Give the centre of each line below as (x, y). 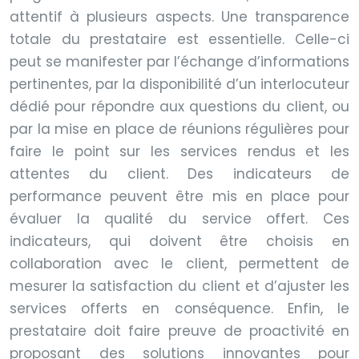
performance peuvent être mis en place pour (179, 196)
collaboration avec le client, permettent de (179, 263)
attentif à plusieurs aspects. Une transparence (179, 16)
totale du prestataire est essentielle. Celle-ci (179, 39)
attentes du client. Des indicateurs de (179, 173)
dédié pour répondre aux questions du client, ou (179, 106)
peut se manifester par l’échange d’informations (179, 61)
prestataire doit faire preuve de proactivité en (179, 331)
